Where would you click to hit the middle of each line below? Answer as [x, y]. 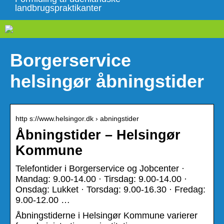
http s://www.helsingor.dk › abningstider [77, 118]
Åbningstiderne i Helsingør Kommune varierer [106, 215]
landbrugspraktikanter [58, 8]
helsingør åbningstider [107, 81]
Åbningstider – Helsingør [98, 135]
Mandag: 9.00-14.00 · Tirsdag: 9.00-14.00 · [101, 179]
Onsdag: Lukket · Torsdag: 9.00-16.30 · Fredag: [110, 189]
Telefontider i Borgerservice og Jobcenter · [100, 168]
